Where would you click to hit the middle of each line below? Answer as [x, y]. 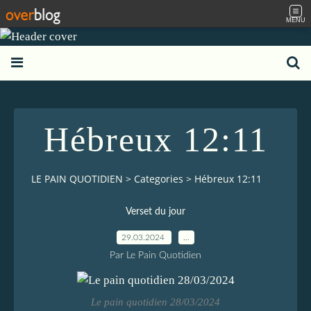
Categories [159, 179]
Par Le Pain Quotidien [155, 255]
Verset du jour [155, 211]
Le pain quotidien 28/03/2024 [155, 301]
